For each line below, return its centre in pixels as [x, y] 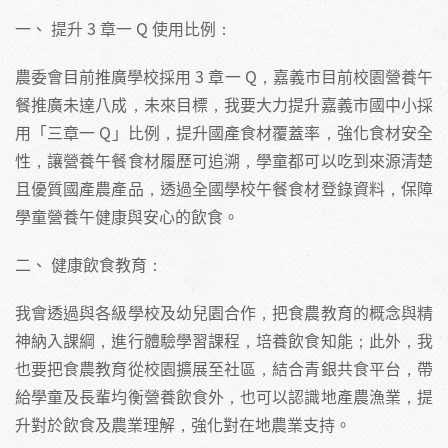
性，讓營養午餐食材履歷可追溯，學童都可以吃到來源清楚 [224, 159]
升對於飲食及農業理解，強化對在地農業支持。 [183, 423]
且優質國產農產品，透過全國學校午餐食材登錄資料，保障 [224, 187]
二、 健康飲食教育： [89, 263]
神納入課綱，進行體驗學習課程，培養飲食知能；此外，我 [224, 339]
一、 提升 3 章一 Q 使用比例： [123, 27]
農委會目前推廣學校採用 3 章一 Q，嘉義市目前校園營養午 [224, 75]
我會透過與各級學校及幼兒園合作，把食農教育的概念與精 [224, 311]
